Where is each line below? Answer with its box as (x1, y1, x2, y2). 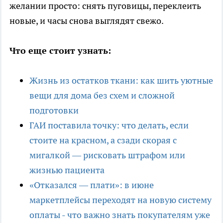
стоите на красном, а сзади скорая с (29, 134, 177, 146)
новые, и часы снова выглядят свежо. (9, 15, 164, 27)
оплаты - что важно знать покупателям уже (29, 209, 210, 221)
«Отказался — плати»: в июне (29, 179, 154, 191)
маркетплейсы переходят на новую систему (29, 194, 212, 206)
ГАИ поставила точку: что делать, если (29, 119, 189, 131)
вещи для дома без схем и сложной (29, 90, 175, 102)
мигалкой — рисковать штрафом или (29, 149, 185, 161)
